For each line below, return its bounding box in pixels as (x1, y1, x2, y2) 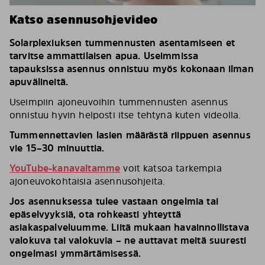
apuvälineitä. (9, 75, 69, 88)
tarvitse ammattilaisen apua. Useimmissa (9, 49, 199, 62)
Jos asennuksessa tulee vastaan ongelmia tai (9, 195, 218, 208)
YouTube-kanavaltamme (9, 161, 121, 174)
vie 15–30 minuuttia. (9, 141, 105, 154)
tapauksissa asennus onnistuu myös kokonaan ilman (9, 62, 254, 75)
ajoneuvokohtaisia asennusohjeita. (9, 174, 166, 188)
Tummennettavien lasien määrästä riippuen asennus (9, 128, 251, 141)
